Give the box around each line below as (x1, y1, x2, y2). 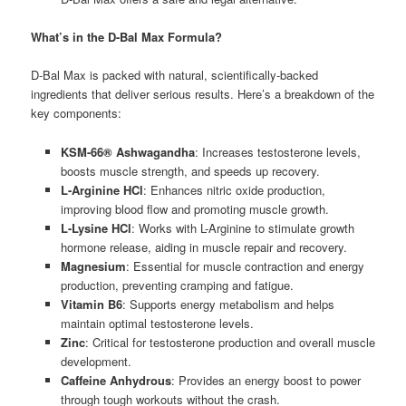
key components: (31, 104, 122, 122)
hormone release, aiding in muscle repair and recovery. (60, 237, 347, 256)
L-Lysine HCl (60, 218, 131, 237)
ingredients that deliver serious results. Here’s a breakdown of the (31, 85, 375, 103)
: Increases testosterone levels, (194, 142, 361, 160)
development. (60, 352, 131, 370)
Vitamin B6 (60, 295, 122, 313)
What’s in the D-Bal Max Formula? (31, 28, 223, 46)
